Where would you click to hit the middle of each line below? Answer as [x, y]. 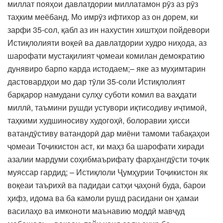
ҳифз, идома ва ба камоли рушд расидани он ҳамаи [103, 198]
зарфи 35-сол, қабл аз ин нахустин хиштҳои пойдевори [109, 29]
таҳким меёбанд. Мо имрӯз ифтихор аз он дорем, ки [103, 16]
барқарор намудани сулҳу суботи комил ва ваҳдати [102, 94]
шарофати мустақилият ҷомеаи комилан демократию [106, 55]
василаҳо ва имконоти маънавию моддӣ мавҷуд [96, 211]
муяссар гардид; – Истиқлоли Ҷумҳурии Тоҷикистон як [108, 172]
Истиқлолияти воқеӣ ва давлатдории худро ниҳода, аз [107, 42]
